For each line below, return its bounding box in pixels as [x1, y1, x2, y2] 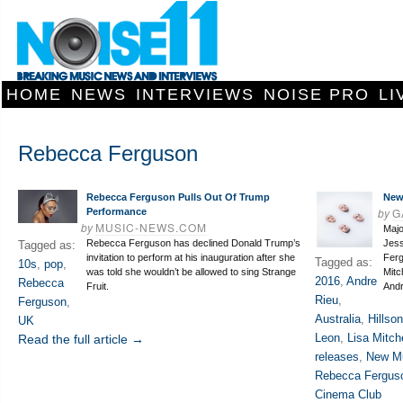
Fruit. [86, 281, 109, 291]
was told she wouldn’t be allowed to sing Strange [86, 266, 296, 277]
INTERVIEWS [136, 85, 255, 103]
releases [315, 350, 359, 363]
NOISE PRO [264, 85, 370, 103]
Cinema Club [315, 388, 381, 401]
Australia [315, 312, 361, 326]
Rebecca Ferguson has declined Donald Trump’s [86, 237, 300, 248]
